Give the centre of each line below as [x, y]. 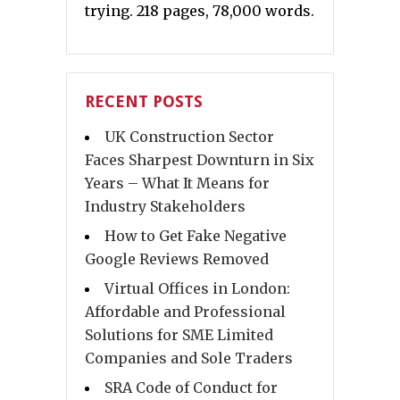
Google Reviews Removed [177, 259]
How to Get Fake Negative [196, 236]
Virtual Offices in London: [197, 289]
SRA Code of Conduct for [191, 388]
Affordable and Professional [185, 312]
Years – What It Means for [177, 183]
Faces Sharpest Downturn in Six [200, 160]
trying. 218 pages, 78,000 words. [200, 11]
